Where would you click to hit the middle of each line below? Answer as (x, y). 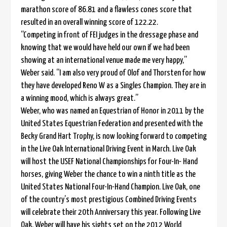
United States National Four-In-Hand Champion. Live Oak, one (110, 187)
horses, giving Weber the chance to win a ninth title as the (108, 174)
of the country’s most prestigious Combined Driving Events (109, 200)
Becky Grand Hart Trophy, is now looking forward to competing (114, 136)
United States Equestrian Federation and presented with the (112, 124)
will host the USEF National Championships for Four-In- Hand (109, 162)
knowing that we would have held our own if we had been (105, 48)
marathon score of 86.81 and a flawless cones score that (106, 10)
